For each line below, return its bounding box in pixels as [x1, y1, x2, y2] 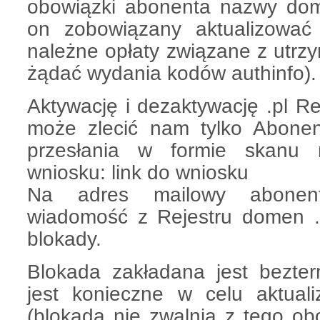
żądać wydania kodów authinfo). [27, 61, 316, 84]
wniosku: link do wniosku [27, 161, 249, 184]
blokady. [27, 227, 101, 250]
